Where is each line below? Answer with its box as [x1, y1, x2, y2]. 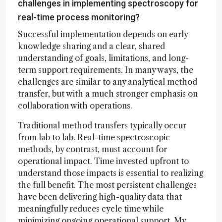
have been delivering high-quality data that [18, 191, 182, 202]
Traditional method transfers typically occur [18, 120, 186, 130]
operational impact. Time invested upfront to [18, 156, 189, 166]
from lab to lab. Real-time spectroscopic [18, 132, 170, 142]
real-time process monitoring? [18, 11, 140, 22]
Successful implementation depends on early [18, 29, 188, 39]
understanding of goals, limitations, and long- [18, 53, 189, 63]
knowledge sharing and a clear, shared [18, 41, 165, 51]
